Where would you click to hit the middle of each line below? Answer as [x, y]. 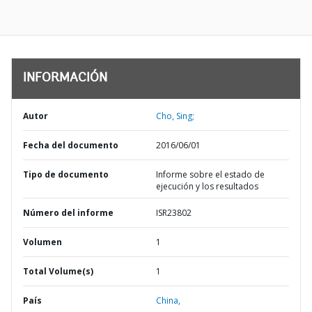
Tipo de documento [66, 174]
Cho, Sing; [175, 116]
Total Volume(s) [58, 271]
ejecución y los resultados [207, 186]
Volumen [42, 242]
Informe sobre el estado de [210, 174]
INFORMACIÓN [65, 79]
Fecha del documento [71, 145]
